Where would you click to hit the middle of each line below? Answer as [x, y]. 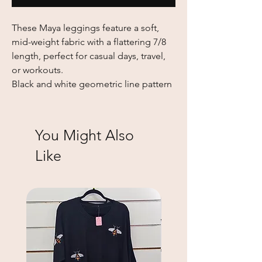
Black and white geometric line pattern [92, 84]
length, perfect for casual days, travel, [89, 56]
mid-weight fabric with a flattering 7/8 [89, 42]
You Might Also [85, 135]
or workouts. [39, 70]
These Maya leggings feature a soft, [85, 27]
